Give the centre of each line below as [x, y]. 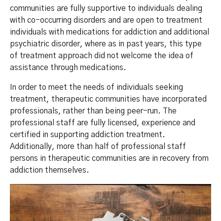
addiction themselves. [50, 170]
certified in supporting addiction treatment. [88, 135]
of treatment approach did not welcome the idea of [102, 56]
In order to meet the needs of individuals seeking [96, 88]
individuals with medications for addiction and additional [110, 32]
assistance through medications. [68, 68]
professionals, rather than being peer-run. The [93, 111]
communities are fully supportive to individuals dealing [106, 9]
